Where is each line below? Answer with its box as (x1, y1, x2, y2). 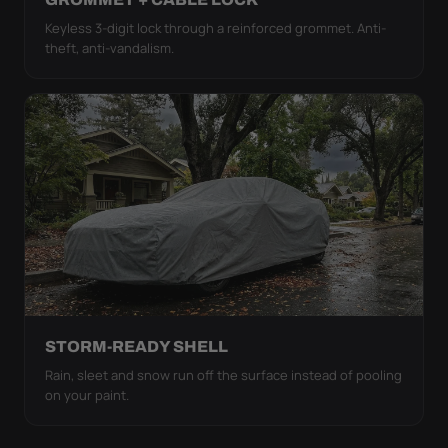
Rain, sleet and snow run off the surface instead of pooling (45, 365, 402, 384)
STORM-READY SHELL (45, 337, 228, 355)
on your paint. (45, 385, 129, 404)
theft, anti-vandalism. (45, 38, 174, 57)
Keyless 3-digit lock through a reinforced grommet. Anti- (45, 18, 386, 37)
